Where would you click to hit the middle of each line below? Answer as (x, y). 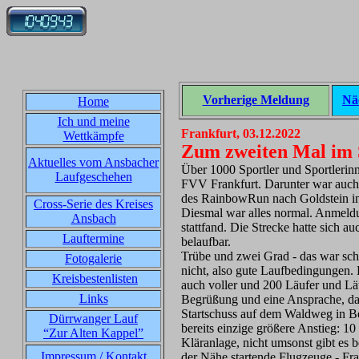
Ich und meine (93, 121)
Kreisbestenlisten (95, 278)
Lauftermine (93, 238)
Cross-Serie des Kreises (93, 204)
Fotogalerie (93, 258)
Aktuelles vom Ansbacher (93, 162)
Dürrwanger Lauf (93, 319)
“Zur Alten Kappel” (93, 333)
